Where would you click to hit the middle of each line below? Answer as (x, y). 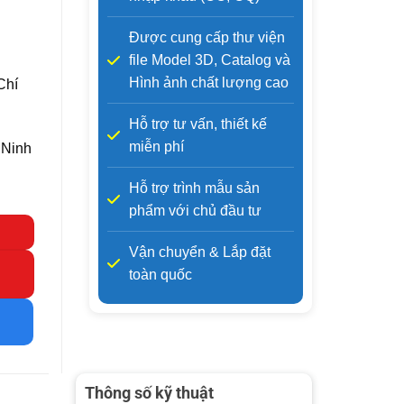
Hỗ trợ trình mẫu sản (194, 188)
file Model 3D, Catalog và (209, 60)
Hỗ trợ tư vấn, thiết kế (197, 124)
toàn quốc (160, 275)
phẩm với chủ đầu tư (195, 211)
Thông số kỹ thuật (149, 392)
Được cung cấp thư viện (207, 37)
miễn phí (156, 147)
